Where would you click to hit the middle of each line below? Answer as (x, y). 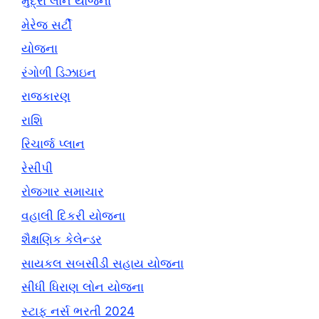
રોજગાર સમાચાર (63, 192)
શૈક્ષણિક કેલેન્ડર (62, 240)
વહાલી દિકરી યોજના (73, 215)
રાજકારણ (46, 96)
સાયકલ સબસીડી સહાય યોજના (103, 263)
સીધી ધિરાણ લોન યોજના (83, 287)
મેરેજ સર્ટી (47, 25)
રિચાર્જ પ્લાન (53, 144)
